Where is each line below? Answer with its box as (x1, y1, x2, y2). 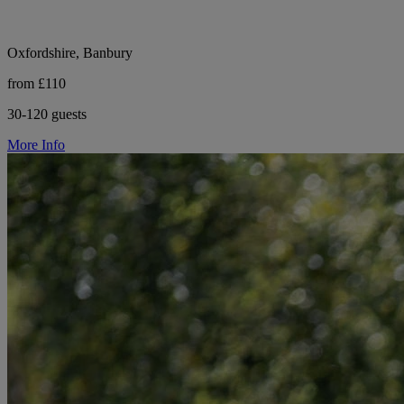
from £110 (7, 75, 66, 91)
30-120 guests (7, 106, 87, 122)
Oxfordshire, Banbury (7, 44, 133, 60)
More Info (7, 136, 65, 152)
